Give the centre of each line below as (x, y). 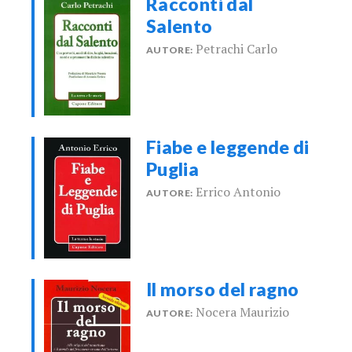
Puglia (173, 169)
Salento (180, 26)
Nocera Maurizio (243, 312)
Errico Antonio (238, 191)
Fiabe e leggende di (228, 147)
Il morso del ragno (223, 290)
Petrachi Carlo (237, 49)
